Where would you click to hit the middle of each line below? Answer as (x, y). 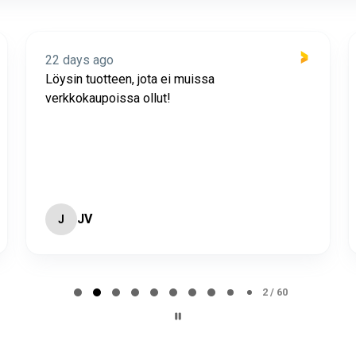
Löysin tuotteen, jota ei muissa (130, 79)
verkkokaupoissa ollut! (108, 98)
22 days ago (79, 60)
